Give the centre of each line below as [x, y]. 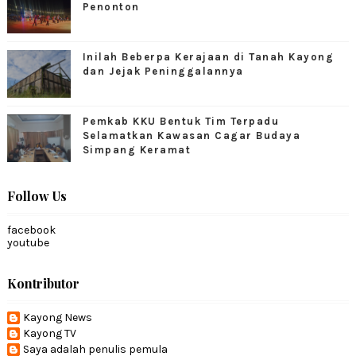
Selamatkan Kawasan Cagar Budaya [192, 135]
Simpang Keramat [137, 149]
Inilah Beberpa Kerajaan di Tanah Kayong [208, 56]
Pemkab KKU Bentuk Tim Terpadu [181, 121]
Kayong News [57, 317]
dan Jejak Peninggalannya [163, 71]
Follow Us [37, 195]
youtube [28, 242]
